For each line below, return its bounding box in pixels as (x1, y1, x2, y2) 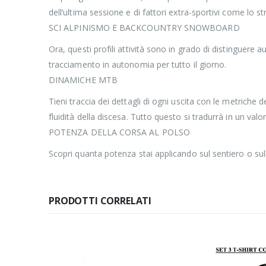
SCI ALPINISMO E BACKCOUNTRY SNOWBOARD (49, 21, 240, 33)
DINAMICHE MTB (49, 74, 118, 85)
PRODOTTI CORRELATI (49, 194, 152, 207)
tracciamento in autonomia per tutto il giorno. (49, 58, 227, 70)
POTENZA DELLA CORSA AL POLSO (49, 126, 190, 138)
